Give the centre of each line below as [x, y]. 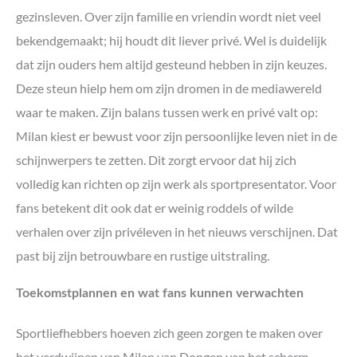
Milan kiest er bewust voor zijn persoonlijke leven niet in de [177, 135]
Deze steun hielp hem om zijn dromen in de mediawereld [169, 88]
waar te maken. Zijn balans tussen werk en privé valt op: [167, 112]
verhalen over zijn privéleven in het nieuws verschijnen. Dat [177, 231]
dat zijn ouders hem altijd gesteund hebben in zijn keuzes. [171, 64]
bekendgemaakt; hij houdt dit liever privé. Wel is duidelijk [171, 40]
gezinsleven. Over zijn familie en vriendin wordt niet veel [169, 16]
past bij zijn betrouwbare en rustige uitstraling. [143, 255]
